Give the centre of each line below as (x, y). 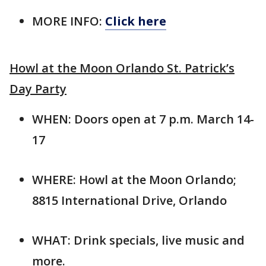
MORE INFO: (69, 21)
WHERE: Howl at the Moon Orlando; (134, 179)
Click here (136, 21)
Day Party (38, 88)
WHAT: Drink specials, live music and (138, 240)
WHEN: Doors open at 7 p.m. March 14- (143, 119)
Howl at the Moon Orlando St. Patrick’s (122, 68)
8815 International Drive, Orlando (129, 200)
